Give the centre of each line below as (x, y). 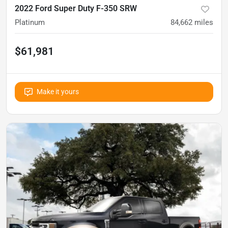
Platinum (30, 22)
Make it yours (58, 92)
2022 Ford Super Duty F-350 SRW (76, 8)
